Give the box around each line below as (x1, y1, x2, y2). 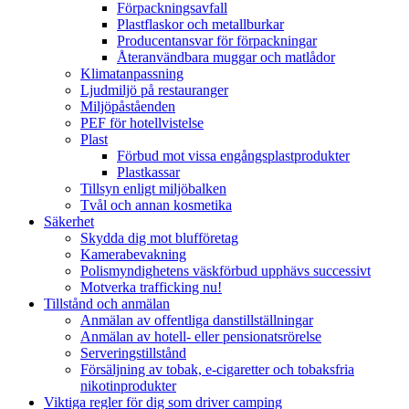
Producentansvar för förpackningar (117, 33, 317, 48)
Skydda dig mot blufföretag (80, 230, 238, 246)
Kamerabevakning (80, 246, 186, 262)
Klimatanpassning (80, 66, 184, 81)
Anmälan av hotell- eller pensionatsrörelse (80, 329, 321, 344)
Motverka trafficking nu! (80, 279, 222, 295)
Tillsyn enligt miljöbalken (80, 181, 226, 196)
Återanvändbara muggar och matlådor (117, 49, 335, 65)
